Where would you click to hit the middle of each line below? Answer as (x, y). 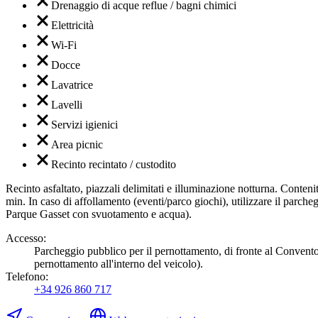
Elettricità (72, 26)
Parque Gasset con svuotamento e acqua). (99, 214)
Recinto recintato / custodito (114, 165)
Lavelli (67, 105)
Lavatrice (72, 85)
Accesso (24, 238)
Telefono (26, 277)
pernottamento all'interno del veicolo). (119, 264)
